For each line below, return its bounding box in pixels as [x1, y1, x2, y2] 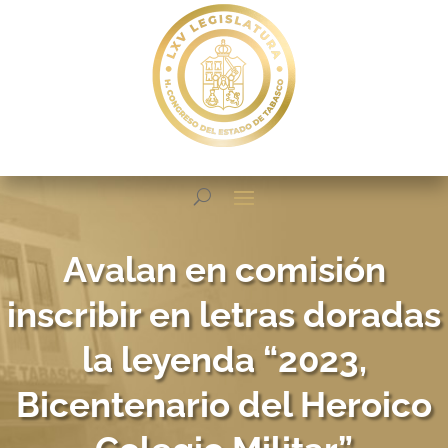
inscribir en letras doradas [7, 294, 441, 335]
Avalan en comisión [62, 249, 386, 290]
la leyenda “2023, [81, 339, 367, 380]
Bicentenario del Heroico [16, 384, 432, 425]
